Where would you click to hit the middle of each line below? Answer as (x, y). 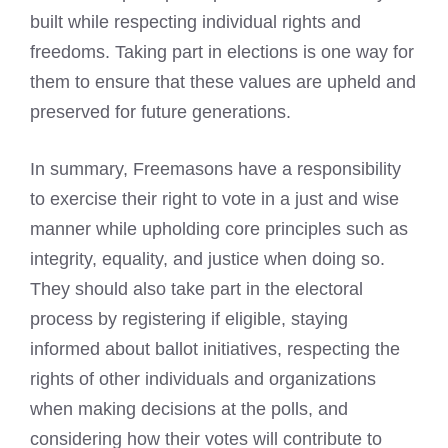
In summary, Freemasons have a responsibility (215, 169)
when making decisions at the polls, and (189, 409)
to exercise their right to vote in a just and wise (214, 199)
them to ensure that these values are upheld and (223, 82)
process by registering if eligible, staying (189, 319)
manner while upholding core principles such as (219, 229)
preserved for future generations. (160, 112)
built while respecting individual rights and (195, 22)
